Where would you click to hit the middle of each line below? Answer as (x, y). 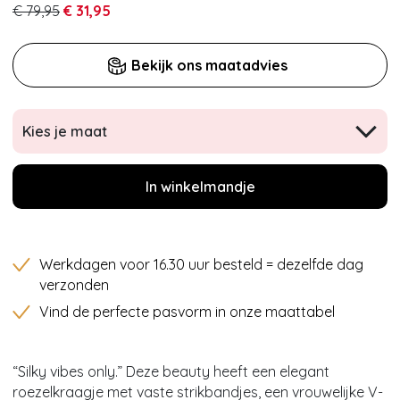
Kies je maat (65, 132)
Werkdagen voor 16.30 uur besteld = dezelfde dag (201, 265)
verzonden (74, 285)
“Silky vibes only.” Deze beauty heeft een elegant (171, 372)
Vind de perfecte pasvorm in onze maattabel (187, 312)
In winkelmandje (200, 187)
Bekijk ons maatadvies (210, 66)
